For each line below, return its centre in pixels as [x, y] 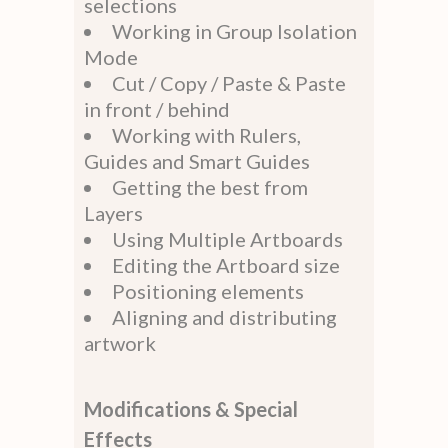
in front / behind [157, 108]
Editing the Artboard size [226, 264]
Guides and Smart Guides [197, 160]
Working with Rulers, [206, 134]
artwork [120, 342]
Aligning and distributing [224, 316]
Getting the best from [210, 186]
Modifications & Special [191, 408]
